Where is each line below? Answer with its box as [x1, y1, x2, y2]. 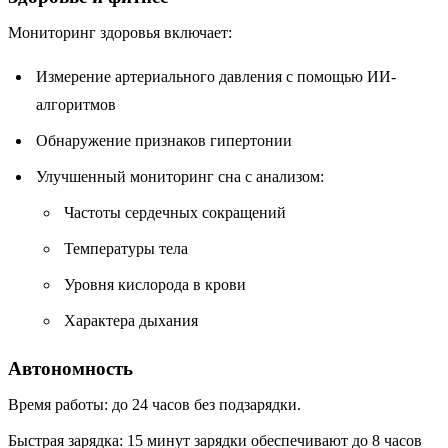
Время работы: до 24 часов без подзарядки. [8, 395, 301, 413]
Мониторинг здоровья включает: [8, 23, 232, 41]
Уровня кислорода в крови [64, 275, 246, 293]
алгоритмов [36, 95, 116, 113]
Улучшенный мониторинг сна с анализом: [36, 167, 324, 185]
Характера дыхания [64, 311, 198, 329]
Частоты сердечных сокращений [64, 203, 286, 221]
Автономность [8, 357, 133, 379]
